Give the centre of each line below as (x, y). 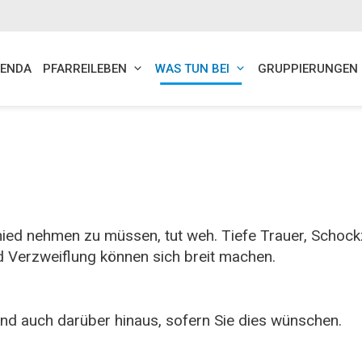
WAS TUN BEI (192, 69)
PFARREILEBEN (85, 69)
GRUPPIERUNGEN (308, 69)
